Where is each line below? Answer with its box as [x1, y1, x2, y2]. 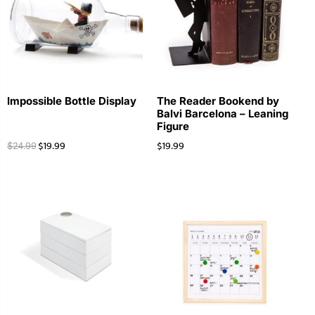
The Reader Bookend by [156, 94, 279, 108]
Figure [156, 120, 189, 134]
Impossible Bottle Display [7, 94, 136, 108]
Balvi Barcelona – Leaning [156, 107, 288, 121]
